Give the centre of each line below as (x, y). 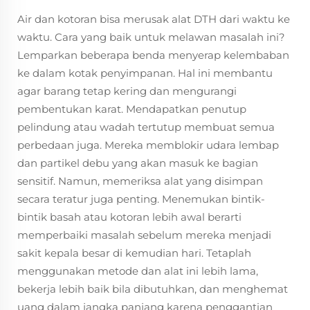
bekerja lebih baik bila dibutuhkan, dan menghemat (153, 289)
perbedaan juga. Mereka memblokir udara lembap (148, 145)
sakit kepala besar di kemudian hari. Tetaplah (134, 253)
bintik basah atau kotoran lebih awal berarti (129, 217)
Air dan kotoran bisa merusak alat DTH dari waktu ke (154, 19)
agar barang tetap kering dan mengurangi (127, 91)
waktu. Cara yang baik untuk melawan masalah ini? (151, 37)
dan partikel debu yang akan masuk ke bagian (138, 163)
